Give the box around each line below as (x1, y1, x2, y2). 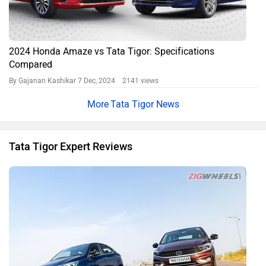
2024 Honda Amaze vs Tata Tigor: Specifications (9, 46, 214, 58)
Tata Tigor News (110, 99, 179, 110)
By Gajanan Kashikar (9, 77, 78, 85)
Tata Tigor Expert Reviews (9, 140, 132, 154)
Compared (9, 59, 52, 71)
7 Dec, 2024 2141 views (78, 77, 159, 85)
